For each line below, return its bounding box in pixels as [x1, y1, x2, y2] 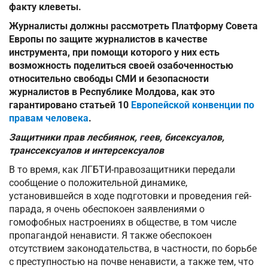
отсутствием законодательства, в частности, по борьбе [9, 243, 257, 255]
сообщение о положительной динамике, [9, 177, 187, 189]
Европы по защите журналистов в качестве [9, 33, 208, 45]
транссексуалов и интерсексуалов [9, 145, 164, 157]
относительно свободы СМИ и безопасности [9, 73, 209, 85]
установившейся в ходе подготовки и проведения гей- [9, 190, 251, 202]
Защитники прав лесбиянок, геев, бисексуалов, [9, 132, 224, 144]
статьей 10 [77, 99, 129, 111]
